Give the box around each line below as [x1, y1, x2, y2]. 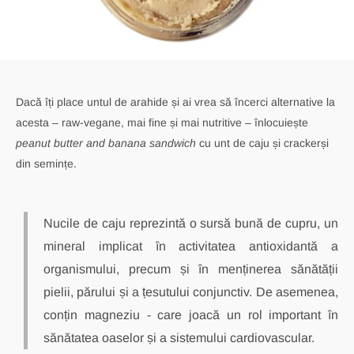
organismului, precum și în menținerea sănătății [43, 262, 338, 277]
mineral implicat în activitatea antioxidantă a [43, 239, 338, 254]
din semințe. [16, 157, 77, 171]
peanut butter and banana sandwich [16, 137, 196, 150]
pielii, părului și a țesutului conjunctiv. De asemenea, [43, 285, 338, 299]
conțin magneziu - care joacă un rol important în [43, 308, 338, 322]
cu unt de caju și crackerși [196, 137, 329, 150]
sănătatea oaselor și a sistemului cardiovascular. [43, 331, 314, 345]
